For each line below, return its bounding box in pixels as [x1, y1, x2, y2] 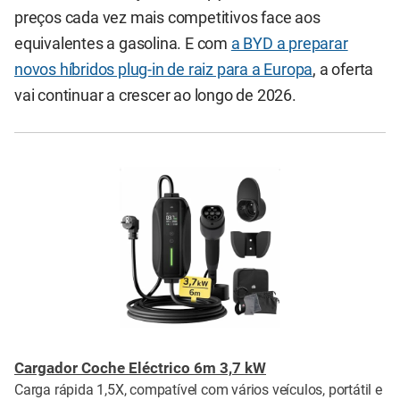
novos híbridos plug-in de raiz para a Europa [14, 61, 313, 79]
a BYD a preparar [230, 35, 348, 54]
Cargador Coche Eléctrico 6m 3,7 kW [14, 360, 266, 378]
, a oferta [312, 61, 374, 79]
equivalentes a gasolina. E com [14, 35, 231, 54]
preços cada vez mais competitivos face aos [14, 9, 321, 28]
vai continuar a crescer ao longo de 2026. [14, 87, 296, 105]
